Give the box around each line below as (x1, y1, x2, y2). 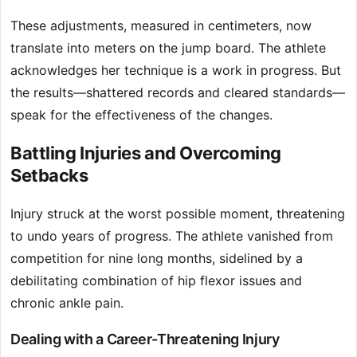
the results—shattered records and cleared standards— (10, 84, 345, 101)
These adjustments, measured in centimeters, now (10, 18, 312, 34)
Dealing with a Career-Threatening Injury (10, 331, 280, 348)
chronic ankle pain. (10, 295, 124, 312)
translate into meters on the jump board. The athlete (10, 40, 326, 57)
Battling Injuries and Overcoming (10, 143, 281, 164)
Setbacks (10, 165, 88, 186)
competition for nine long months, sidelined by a (10, 250, 303, 267)
